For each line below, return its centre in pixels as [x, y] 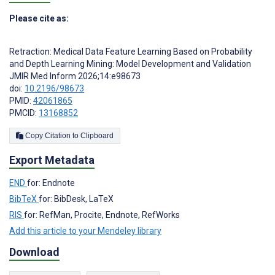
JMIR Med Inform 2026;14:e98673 [75, 76]
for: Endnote [51, 183]
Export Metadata [52, 160]
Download [34, 252]
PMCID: [24, 113]
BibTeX [24, 199]
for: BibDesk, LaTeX [76, 199]
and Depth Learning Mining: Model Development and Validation [130, 64]
